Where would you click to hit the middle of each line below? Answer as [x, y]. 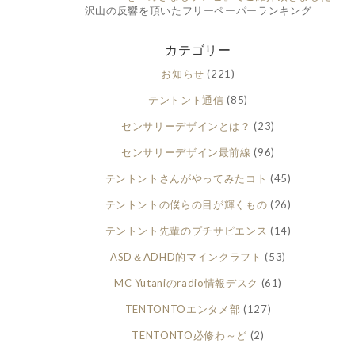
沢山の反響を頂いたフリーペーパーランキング [198, 11]
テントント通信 [186, 100]
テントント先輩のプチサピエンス [186, 231]
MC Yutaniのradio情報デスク [186, 283]
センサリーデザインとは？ [186, 126]
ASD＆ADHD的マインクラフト [186, 257]
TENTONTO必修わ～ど [189, 336]
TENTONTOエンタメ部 [183, 309]
